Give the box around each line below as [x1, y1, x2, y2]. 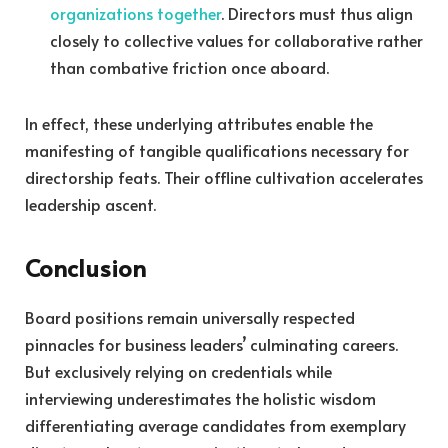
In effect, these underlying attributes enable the [25, 111, 373, 134]
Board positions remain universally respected [25, 306, 355, 329]
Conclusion [25, 251, 146, 285]
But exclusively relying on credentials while [25, 360, 332, 383]
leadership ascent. [25, 192, 156, 215]
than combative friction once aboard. [50, 55, 329, 78]
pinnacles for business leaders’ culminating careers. [25, 333, 398, 356]
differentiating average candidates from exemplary [25, 414, 406, 437]
